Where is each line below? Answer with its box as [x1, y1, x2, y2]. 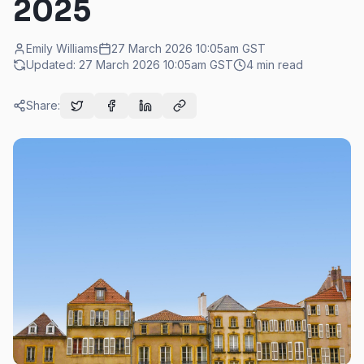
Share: [26, 98, 60, 112]
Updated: [26, 58, 79, 71]
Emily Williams [26, 41, 98, 55]
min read [253, 58, 303, 71]
